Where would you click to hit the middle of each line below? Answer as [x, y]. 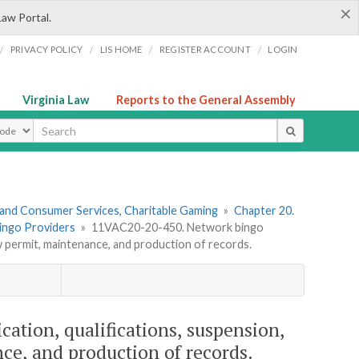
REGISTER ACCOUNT [205, 49]
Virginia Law [56, 100]
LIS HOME [121, 49]
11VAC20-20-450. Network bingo [177, 228]
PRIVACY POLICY [46, 49]
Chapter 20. [264, 211]
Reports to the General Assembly [206, 100]
